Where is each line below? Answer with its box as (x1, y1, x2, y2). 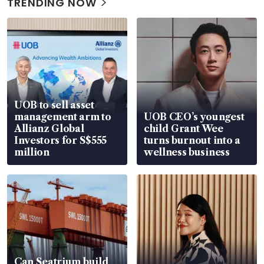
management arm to (14, 111, 111, 123)
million (14, 146, 49, 159)
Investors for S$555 (14, 134, 107, 147)
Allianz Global (14, 123, 84, 135)
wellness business (144, 146, 230, 159)
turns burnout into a (144, 134, 240, 147)
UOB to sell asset (14, 99, 94, 111)
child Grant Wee (144, 123, 223, 135)
